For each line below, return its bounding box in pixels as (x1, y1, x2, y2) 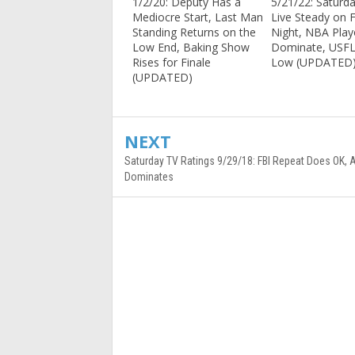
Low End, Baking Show (132, 40, 250, 55)
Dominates (124, 170, 174, 184)
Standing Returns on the (132, 25, 256, 40)
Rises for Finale (132, 55, 211, 71)
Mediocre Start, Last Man (132, 10, 263, 25)
